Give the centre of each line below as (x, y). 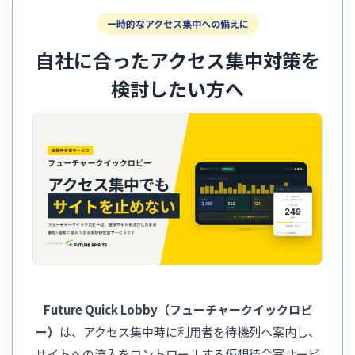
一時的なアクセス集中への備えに (177, 23)
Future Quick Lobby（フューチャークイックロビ (177, 309)
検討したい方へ (177, 88)
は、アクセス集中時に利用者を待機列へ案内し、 (189, 331)
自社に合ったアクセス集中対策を (177, 59)
